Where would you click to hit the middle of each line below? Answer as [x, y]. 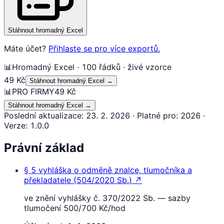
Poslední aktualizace [43, 115]
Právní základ [44, 147]
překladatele [47, 180]
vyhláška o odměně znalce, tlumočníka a [115, 170]
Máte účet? [25, 48]
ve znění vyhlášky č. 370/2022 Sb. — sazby [107, 198]
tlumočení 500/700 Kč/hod [75, 208]
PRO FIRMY [33, 91]
